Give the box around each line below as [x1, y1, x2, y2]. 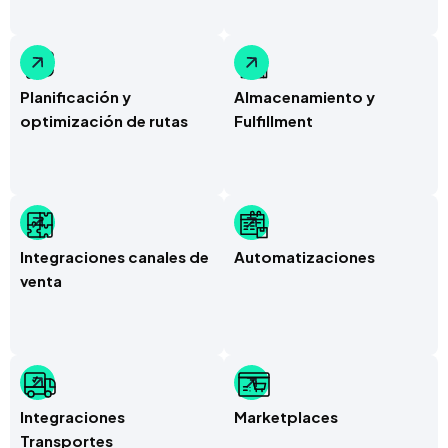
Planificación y [20, 87, 131, 106]
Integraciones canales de [20, 247, 209, 266]
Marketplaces [234, 407, 338, 426]
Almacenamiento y [234, 87, 375, 106]
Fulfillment [234, 111, 313, 130]
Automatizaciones [234, 247, 375, 266]
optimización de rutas [20, 111, 188, 130]
